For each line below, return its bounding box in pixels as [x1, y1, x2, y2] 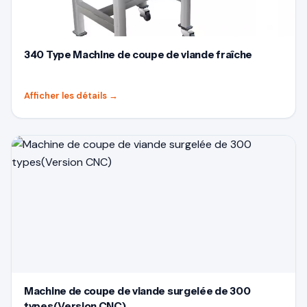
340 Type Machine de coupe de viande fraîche [24, 48, 253, 61]
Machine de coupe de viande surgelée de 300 [24, 284, 251, 297]
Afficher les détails [24, 90, 109, 101]
